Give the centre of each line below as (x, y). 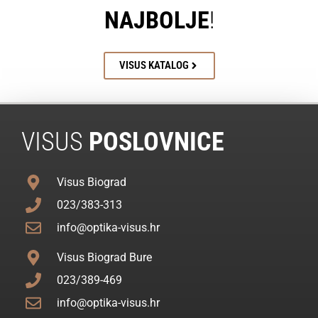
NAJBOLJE (157, 20)
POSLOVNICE (154, 142)
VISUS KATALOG (154, 66)
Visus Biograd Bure (104, 258)
